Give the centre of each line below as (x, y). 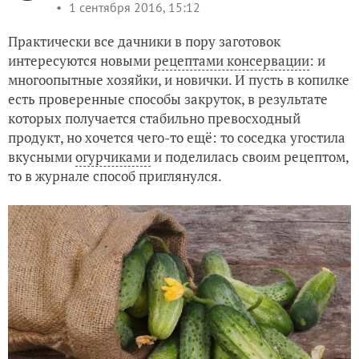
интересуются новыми (81, 61)
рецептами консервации (232, 61)
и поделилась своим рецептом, (250, 157)
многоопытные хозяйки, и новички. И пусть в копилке (179, 80)
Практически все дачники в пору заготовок (144, 41)
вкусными (42, 157)
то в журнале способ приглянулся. (115, 176)
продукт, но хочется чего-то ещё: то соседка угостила (177, 137)
